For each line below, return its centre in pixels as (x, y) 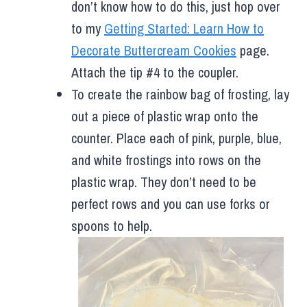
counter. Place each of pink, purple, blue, (176, 138)
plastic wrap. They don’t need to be (164, 182)
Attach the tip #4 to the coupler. (155, 72)
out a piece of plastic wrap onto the (165, 116)
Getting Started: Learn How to (184, 28)
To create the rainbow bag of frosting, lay (180, 94)
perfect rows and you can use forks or (171, 204)
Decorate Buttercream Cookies (154, 50)
